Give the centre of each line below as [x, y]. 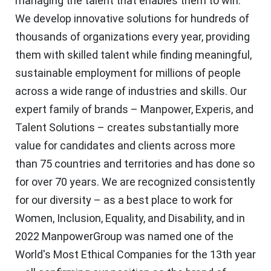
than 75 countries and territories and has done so [135, 163]
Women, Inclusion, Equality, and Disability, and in [130, 218]
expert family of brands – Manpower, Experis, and [134, 109]
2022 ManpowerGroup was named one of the [124, 236]
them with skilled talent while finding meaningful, [133, 54]
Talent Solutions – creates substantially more [127, 127]
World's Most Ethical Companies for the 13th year [135, 254]
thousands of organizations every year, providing [132, 36]
